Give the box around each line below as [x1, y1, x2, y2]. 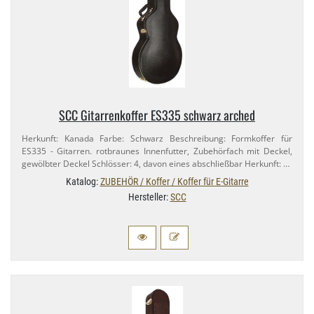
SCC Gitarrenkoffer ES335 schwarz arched [59, 106, 255, 125]
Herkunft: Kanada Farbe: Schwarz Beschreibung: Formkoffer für [22, 132, 292, 145]
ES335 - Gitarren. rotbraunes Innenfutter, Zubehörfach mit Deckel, [22, 145, 292, 158]
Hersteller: [128, 191, 170, 203]
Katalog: [65, 176, 100, 188]
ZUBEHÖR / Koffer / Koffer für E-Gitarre [100, 176, 249, 188]
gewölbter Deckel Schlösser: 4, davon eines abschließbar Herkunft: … [22, 158, 289, 170]
